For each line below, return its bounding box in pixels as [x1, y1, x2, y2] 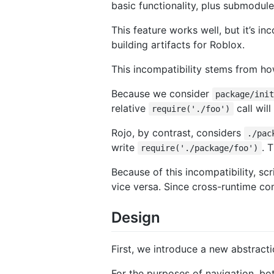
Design [111, 208, 160, 226]
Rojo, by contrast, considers [111, 126, 244, 139]
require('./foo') [152, 103, 231, 114]
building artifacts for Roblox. [111, 38, 245, 51]
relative [111, 102, 149, 114]
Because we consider [111, 87, 212, 100]
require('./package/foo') [141, 143, 259, 153]
